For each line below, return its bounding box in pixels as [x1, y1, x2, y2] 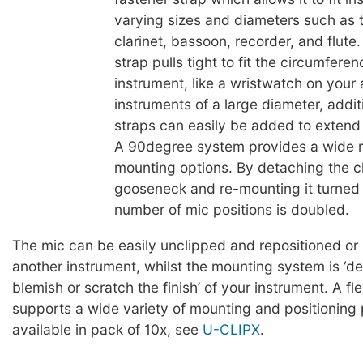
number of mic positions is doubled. [113, 201, 349, 219]
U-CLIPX [203, 320, 260, 338]
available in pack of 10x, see [12, 320, 203, 338]
